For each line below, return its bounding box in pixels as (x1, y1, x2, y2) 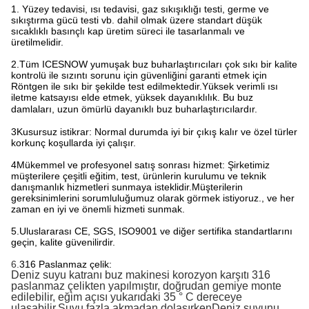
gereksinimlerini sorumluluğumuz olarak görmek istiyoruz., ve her (11, 192, 295, 203)
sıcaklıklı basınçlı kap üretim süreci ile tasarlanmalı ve (11, 26, 245, 37)
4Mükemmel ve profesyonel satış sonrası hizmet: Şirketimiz (11, 159, 270, 170)
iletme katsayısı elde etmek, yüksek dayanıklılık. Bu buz (11, 92, 253, 103)
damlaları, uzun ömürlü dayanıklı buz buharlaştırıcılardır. (11, 103, 257, 114)
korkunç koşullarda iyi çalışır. (11, 137, 136, 148)
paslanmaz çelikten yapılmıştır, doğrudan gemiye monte (11, 280, 281, 292)
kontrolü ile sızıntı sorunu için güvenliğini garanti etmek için (11, 70, 267, 81)
